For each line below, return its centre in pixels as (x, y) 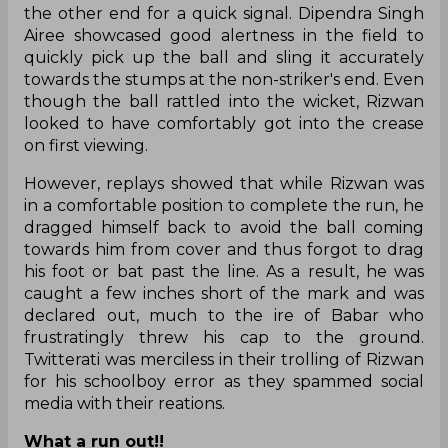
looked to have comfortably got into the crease (224, 123)
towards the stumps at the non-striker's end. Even (224, 79)
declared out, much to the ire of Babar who (224, 315)
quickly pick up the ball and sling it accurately (224, 57)
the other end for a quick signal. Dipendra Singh (224, 13)
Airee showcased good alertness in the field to (224, 35)
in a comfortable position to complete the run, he (224, 205)
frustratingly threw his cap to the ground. (224, 337)
